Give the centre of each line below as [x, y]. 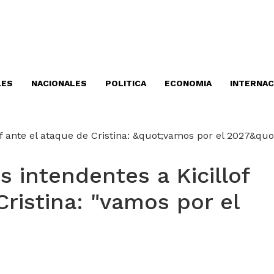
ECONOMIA [188, 83]
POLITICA [126, 83]
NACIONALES [59, 83]
